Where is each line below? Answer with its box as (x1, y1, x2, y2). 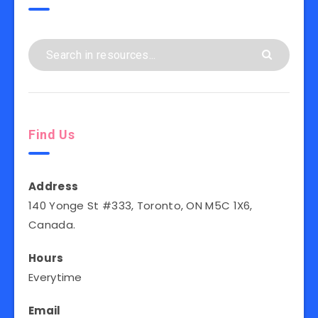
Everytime (28, 270, 82, 285)
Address (28, 179, 79, 194)
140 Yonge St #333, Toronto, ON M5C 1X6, (28, 198, 253, 213)
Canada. (28, 217, 76, 232)
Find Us (28, 127, 75, 142)
